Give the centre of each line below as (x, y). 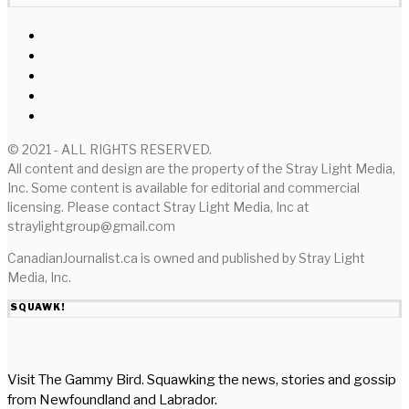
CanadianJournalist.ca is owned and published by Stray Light (186, 258)
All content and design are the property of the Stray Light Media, (201, 169)
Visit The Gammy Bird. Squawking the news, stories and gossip (202, 380)
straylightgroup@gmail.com (91, 226)
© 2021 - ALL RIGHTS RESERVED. (110, 150)
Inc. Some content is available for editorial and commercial (184, 188)
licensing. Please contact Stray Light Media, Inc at (158, 207)
